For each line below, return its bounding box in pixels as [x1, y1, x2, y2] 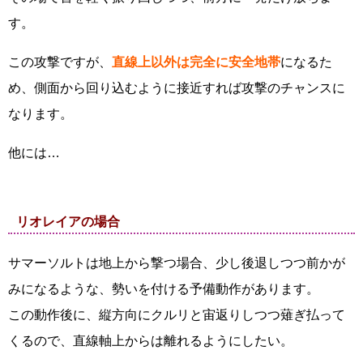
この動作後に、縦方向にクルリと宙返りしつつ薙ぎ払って [8, 308, 345, 322]
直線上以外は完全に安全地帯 [112, 55, 280, 69]
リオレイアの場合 [16, 215, 120, 228]
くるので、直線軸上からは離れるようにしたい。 [8, 334, 293, 348]
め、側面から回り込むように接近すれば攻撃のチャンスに [8, 81, 345, 95]
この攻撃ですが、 [8, 55, 112, 69]
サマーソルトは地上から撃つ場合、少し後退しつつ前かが [8, 256, 345, 270]
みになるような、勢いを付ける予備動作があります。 [8, 282, 319, 296]
